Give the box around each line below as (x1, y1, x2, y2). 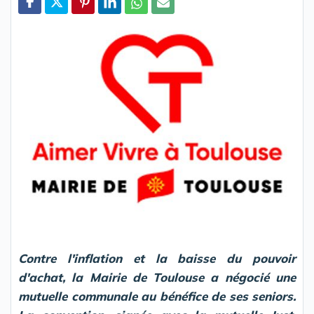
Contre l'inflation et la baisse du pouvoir (18, 251, 296, 266)
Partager (23, 13, 67, 27)
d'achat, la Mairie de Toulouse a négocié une (18, 270, 296, 285)
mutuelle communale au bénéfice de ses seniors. (18, 289, 296, 304)
